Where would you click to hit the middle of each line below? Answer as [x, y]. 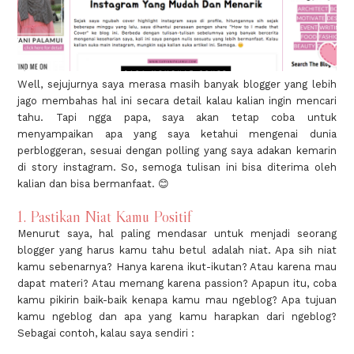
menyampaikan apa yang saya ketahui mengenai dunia [177, 134]
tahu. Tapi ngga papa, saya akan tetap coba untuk [177, 117]
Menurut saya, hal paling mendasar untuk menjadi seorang [177, 233]
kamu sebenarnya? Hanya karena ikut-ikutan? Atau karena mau [177, 266]
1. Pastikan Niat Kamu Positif [105, 216]
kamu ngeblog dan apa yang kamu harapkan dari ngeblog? [177, 316]
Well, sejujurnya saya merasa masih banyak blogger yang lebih [177, 84]
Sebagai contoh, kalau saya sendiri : [106, 333]
